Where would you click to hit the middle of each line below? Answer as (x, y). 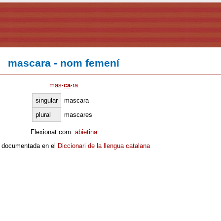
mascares (78, 114)
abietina (86, 132)
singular (47, 100)
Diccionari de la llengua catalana (104, 146)
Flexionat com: (53, 132)
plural (43, 114)
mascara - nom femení (64, 63)
